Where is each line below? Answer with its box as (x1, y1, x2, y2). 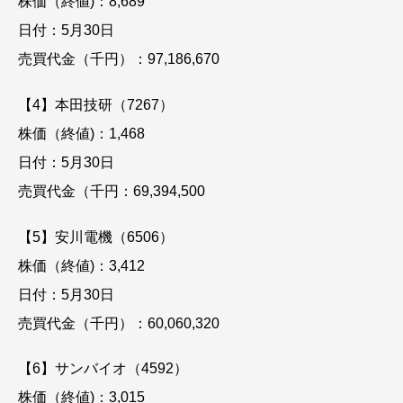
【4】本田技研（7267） (18, 96, 174, 112)
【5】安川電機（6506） (18, 228, 174, 245)
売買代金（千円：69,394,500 (18, 183, 205, 199)
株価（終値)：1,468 (18, 125, 145, 141)
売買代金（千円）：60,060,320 (18, 315, 219, 331)
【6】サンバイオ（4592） (18, 361, 188, 377)
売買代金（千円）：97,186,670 (18, 50, 219, 67)
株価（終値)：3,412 (18, 257, 145, 273)
